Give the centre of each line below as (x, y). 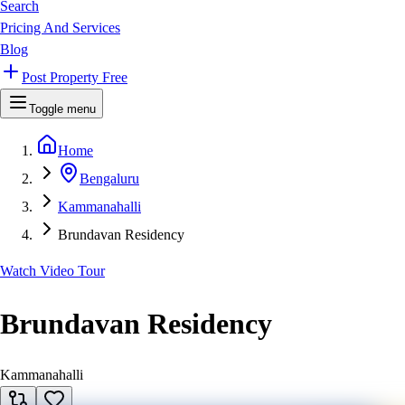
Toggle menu (62, 109)
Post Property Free (75, 78)
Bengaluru (109, 179)
